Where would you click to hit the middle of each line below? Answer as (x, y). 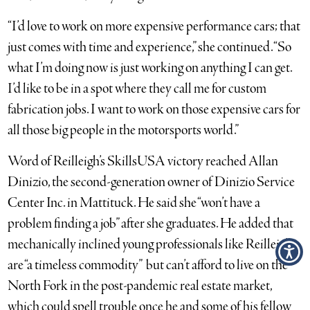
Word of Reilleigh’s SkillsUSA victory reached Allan (143, 161)
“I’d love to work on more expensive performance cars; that (154, 26)
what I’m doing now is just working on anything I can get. (150, 68)
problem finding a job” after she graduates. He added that (151, 224)
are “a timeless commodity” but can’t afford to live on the (148, 265)
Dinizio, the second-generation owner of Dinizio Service (152, 182)
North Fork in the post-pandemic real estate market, (140, 286)
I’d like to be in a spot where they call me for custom (137, 89)
